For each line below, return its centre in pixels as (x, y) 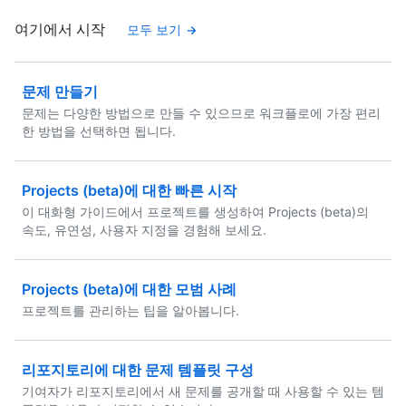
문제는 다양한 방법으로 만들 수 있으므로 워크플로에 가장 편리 (201, 113)
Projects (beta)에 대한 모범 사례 (129, 289)
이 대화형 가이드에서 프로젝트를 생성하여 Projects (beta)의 (195, 212)
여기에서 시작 (60, 29)
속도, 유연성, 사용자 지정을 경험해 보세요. (144, 230)
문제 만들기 (60, 92)
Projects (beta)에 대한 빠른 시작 (129, 190)
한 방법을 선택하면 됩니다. (99, 131)
